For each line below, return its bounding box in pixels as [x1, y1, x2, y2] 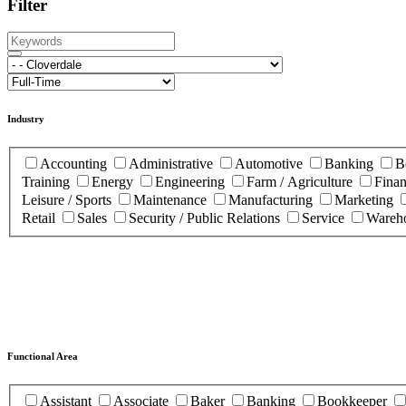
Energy [92, 173, 137, 189]
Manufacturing [228, 191, 316, 208]
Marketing [334, 191, 397, 208]
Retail [22, 209, 59, 226]
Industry [7, 113, 44, 125]
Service [302, 209, 348, 226]
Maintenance [133, 191, 210, 208]
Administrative [129, 155, 217, 171]
